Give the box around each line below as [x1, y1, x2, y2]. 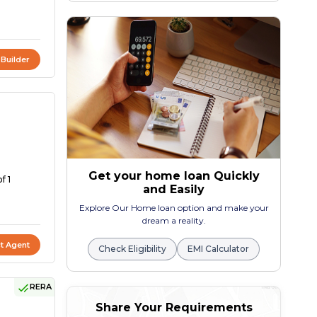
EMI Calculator [188, 243, 250, 255]
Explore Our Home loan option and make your [79, 202, 269, 214]
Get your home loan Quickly [88, 169, 260, 183]
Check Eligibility [98, 243, 167, 255]
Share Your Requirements [95, 301, 253, 315]
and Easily [143, 183, 205, 197]
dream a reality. [142, 215, 206, 226]
